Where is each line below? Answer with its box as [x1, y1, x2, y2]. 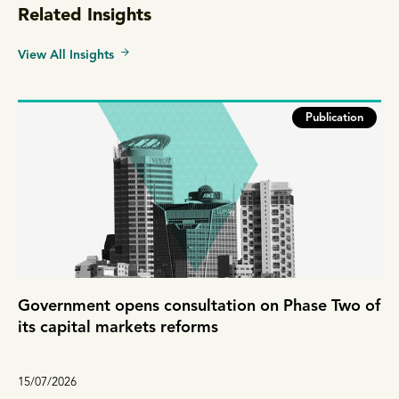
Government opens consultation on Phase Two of [18, 298, 380, 315]
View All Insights [18, 49, 114, 62]
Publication [305, 112, 363, 125]
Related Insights [18, 7, 151, 26]
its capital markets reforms [18, 320, 218, 337]
